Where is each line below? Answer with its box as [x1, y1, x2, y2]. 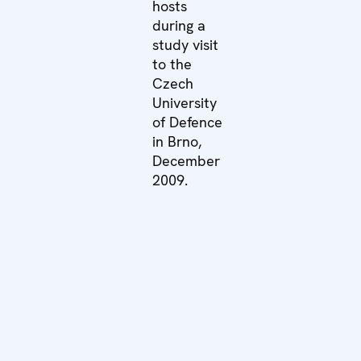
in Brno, [151, 131, 201, 151]
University [151, 93, 217, 112]
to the [151, 54, 192, 73]
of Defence [151, 112, 222, 131]
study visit [151, 35, 218, 54]
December [151, 151, 220, 170]
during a [151, 15, 205, 35]
